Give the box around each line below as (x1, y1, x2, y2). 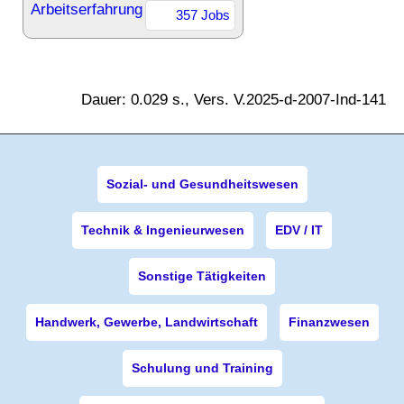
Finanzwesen (288, 315, 370, 329)
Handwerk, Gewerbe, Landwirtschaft (34, 315, 258, 329)
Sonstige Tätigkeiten (138, 269, 266, 283)
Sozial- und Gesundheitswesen (106, 177, 298, 191)
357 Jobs (176, 7, 230, 23)
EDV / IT (275, 223, 323, 237)
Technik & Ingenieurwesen (81, 223, 244, 237)
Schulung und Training (131, 361, 273, 375)
